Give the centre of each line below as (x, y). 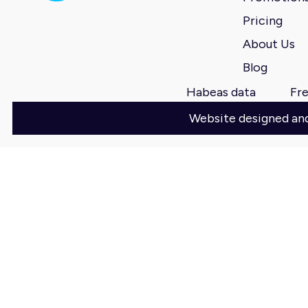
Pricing (263, 20)
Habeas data (221, 92)
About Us (269, 44)
